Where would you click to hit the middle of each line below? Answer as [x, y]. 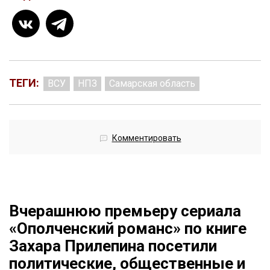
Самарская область [152, 84]
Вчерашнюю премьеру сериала [125, 211]
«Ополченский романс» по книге [128, 229]
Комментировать [146, 138]
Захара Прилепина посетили [113, 246]
